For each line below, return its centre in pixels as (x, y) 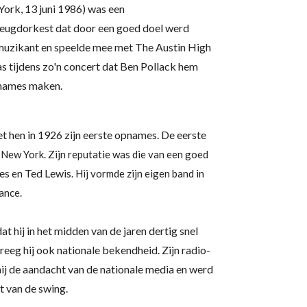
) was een (103, 9)
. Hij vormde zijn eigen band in (138, 173)
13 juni (40, 9)
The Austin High (173, 47)
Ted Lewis (48, 173)
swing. (54, 288)
